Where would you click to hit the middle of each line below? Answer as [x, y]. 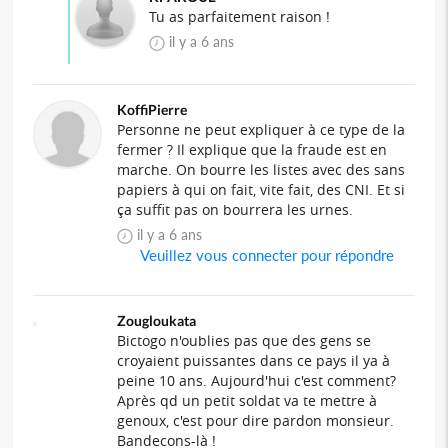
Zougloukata [157, 320]
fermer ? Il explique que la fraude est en [252, 149]
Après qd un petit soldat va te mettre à [247, 400]
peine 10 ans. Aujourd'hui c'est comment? [257, 380]
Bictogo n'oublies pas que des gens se [244, 340]
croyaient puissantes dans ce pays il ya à [254, 360]
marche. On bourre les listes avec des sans [261, 169]
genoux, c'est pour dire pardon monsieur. [256, 420]
